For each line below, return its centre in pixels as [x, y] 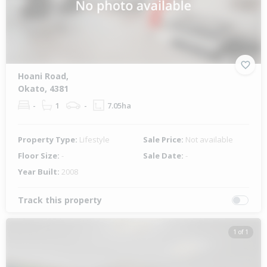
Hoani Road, [43, 76]
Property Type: [49, 140]
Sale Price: [164, 140]
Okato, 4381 [43, 89]
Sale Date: [164, 156]
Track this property [60, 200]
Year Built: [40, 172]
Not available [209, 140]
